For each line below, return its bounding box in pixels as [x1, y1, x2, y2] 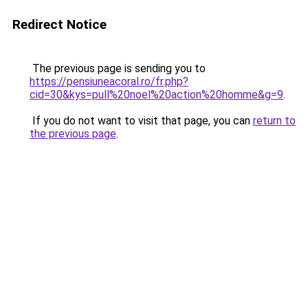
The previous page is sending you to [30, 62, 206, 75]
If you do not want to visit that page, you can [30, 114, 253, 127]
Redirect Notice [12, 16, 107, 32]
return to [253, 114, 296, 127]
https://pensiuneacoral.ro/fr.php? [30, 75, 188, 88]
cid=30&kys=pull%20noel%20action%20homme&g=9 [30, 88, 283, 101]
